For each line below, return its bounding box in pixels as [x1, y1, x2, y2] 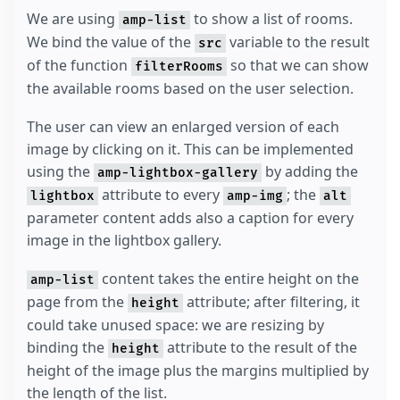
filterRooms [135, 59, 223, 75]
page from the [27, 291, 128, 312]
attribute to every [98, 184, 223, 204]
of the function [27, 55, 131, 76]
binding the [27, 337, 108, 357]
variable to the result [226, 32, 370, 53]
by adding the [262, 161, 358, 181]
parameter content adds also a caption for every [27, 207, 354, 228]
